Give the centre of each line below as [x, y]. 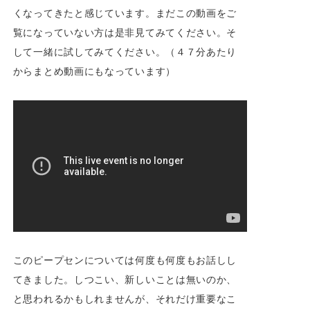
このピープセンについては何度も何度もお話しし [125, 260]
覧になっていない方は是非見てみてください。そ [125, 32]
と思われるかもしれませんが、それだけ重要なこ [125, 299]
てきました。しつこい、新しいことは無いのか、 [125, 280]
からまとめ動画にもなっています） [94, 71]
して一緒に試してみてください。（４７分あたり [125, 51]
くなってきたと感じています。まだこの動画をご [125, 12]
